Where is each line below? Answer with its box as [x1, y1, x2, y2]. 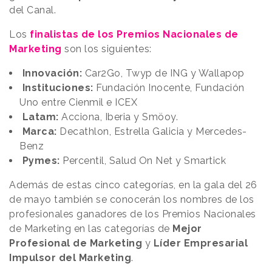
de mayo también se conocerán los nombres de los [9, 194, 254, 206]
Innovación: [22, 67, 82, 80]
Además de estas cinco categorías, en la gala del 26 [9, 179, 257, 191]
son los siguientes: [61, 43, 152, 55]
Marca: [22, 126, 59, 138]
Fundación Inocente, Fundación [93, 82, 245, 94]
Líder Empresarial [153, 237, 248, 250]
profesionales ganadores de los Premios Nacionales [9, 208, 256, 220]
